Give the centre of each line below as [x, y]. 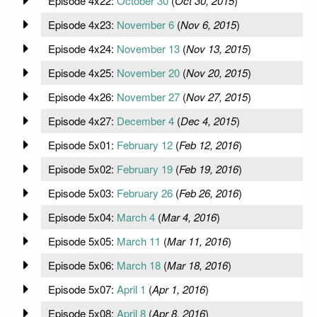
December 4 [145, 120]
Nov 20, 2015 [217, 72]
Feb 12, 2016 [208, 144]
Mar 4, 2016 [189, 217]
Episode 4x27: [82, 120]
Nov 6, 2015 [208, 24]
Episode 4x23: [82, 24]
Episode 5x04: [82, 217]
